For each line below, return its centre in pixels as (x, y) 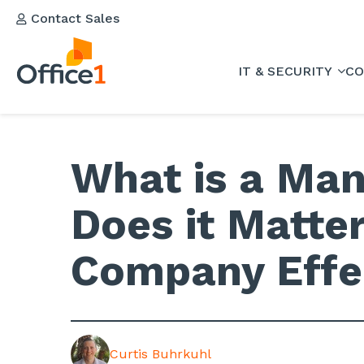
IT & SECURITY (287, 71)
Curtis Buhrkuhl (160, 354)
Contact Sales (73, 18)
